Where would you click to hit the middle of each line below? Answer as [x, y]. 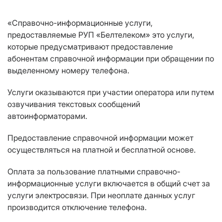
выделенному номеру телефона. [68, 71]
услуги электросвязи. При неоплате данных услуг [101, 195]
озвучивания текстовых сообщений [74, 104]
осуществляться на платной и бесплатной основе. [102, 150]
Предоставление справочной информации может [100, 138]
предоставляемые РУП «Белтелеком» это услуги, [101, 35]
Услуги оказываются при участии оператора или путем [111, 92]
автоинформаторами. [47, 116]
